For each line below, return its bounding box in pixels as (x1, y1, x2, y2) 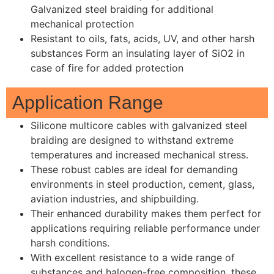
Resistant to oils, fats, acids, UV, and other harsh (31, 32, 254, 45)
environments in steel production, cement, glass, (31, 178, 254, 191)
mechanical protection (31, 18, 134, 31)
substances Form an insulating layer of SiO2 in (31, 47, 245, 60)
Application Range (12, 92, 163, 113)
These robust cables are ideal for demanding (31, 163, 238, 176)
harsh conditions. (31, 237, 109, 250)
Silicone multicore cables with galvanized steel (31, 119, 247, 132)
